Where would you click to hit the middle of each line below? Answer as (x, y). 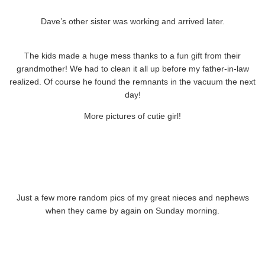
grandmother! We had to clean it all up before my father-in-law (132, 69)
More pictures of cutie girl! (132, 116)
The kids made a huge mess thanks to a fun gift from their (132, 56)
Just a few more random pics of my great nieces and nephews (132, 198)
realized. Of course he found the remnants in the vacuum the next (132, 82)
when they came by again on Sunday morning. (132, 211)
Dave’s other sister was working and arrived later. (132, 22)
